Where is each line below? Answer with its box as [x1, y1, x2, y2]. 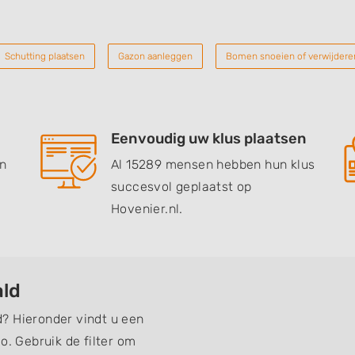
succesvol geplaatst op [111, 179, 252, 194]
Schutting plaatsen [5, 51, 85, 62]
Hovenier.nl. [111, 201, 183, 216]
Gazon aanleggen [118, 51, 193, 62]
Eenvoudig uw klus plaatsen [111, 130, 307, 147]
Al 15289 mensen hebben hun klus [111, 157, 315, 172]
